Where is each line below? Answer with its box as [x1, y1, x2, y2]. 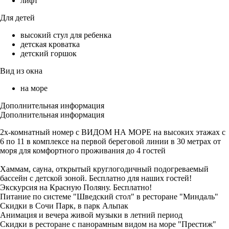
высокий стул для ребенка [20, 31, 111, 40]
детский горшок [20, 49, 77, 58]
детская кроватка [20, 40, 80, 49]
